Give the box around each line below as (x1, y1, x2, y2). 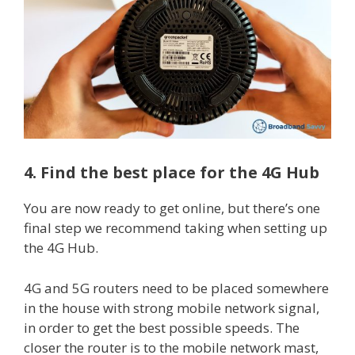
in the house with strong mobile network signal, (24, 298, 319, 317)
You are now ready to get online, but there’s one (24, 199, 320, 218)
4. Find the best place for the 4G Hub (24, 162, 319, 184)
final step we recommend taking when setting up (24, 219, 327, 238)
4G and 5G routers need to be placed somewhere (24, 278, 329, 297)
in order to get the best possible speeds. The (24, 318, 300, 337)
